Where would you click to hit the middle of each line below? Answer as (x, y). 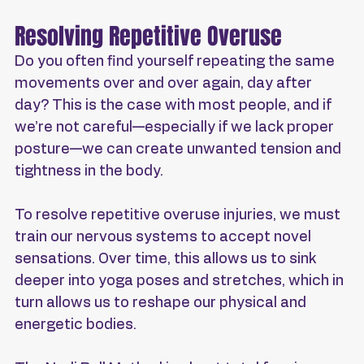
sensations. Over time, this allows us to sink (167, 260)
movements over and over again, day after (165, 84)
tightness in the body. (89, 172)
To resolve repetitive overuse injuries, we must (179, 216)
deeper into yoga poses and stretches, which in (181, 282)
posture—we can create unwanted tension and (180, 150)
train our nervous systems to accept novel (165, 238)
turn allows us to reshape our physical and (162, 303)
